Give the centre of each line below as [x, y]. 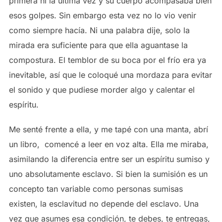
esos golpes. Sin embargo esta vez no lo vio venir [102, 16]
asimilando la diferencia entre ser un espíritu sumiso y [109, 159]
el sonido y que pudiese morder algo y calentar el [102, 90]
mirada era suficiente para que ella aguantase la [98, 45]
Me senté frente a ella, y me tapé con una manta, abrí [108, 130]
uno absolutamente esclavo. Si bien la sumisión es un [108, 174]
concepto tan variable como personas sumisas [96, 189]
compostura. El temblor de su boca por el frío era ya [107, 60]
